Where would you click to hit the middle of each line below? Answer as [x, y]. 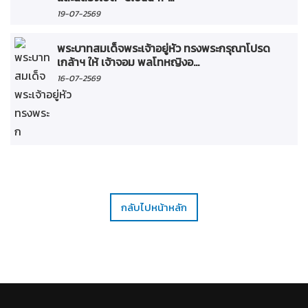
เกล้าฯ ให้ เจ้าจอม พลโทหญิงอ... [128, 62]
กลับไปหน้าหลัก [154, 207]
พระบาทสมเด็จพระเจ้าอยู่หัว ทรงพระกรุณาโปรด [164, 48]
